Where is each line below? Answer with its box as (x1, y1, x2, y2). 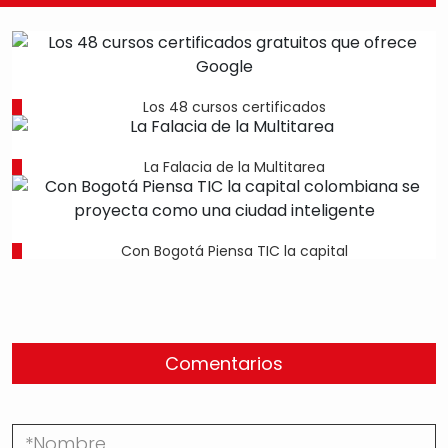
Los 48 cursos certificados (142, 97, 326, 118)
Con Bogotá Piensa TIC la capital (120, 241, 348, 262)
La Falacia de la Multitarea (143, 157, 325, 178)
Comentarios (165, 351, 283, 377)
